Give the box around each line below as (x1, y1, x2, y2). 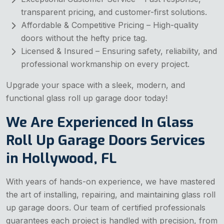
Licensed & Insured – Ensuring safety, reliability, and (21, 45, 217, 56)
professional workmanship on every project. (21, 58, 189, 69)
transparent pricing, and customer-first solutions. (21, 6, 207, 17)
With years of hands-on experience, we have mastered (6, 176, 215, 186)
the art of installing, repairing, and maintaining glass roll (6, 189, 215, 199)
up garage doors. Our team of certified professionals (6, 202, 205, 212)
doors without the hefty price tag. (21, 32, 147, 43)
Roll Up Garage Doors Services (6, 130, 205, 149)
